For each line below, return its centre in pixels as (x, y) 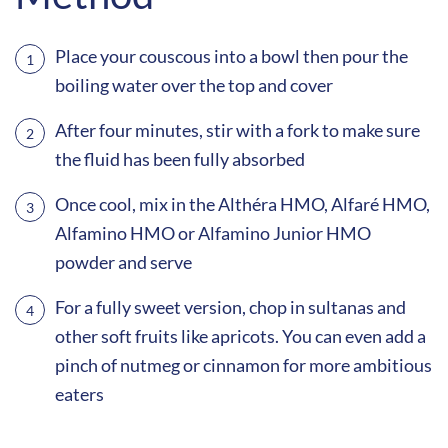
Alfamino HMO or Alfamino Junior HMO (213, 232)
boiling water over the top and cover (194, 84)
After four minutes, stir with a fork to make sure (237, 129)
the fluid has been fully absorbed (181, 158)
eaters (79, 393)
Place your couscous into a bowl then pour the (231, 55)
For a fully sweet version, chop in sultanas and (230, 306)
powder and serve (123, 261)
